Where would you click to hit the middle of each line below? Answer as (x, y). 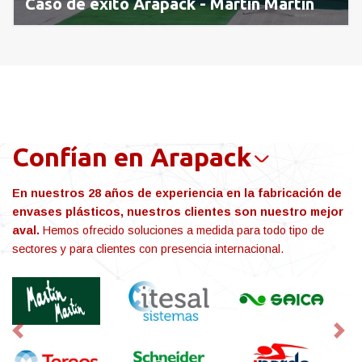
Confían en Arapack (132, 156)
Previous (42, 338)
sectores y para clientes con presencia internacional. (148, 248)
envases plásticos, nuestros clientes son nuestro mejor (178, 211)
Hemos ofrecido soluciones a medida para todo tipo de (182, 230)
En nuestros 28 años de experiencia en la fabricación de (177, 193)
